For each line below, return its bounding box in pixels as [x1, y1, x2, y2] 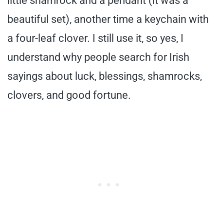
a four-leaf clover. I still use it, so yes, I [7, 32, 183, 44]
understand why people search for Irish [7, 51, 189, 63]
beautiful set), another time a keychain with [7, 13, 209, 25]
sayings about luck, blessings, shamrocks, [7, 70, 202, 82]
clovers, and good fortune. [7, 89, 131, 101]
